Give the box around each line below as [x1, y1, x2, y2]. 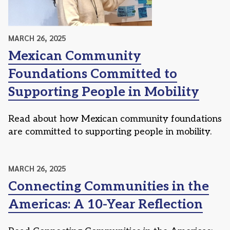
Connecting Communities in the [8, 178, 209, 194]
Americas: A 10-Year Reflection [8, 196, 203, 212]
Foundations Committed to [8, 66, 177, 82]
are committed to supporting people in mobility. [8, 126, 212, 137]
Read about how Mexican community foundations [8, 113, 222, 124]
